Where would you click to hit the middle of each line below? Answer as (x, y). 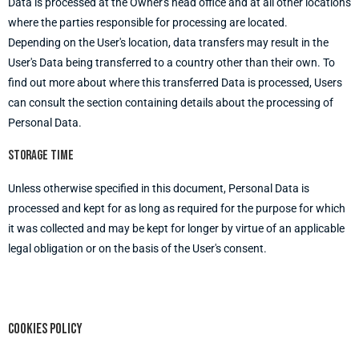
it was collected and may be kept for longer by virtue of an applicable (176, 228)
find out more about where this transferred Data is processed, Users (175, 83)
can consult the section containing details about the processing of (171, 103)
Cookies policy (45, 329)
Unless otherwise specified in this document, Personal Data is (159, 188)
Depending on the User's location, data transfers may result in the (168, 42)
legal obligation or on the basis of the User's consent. (137, 248)
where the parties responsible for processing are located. (148, 22)
